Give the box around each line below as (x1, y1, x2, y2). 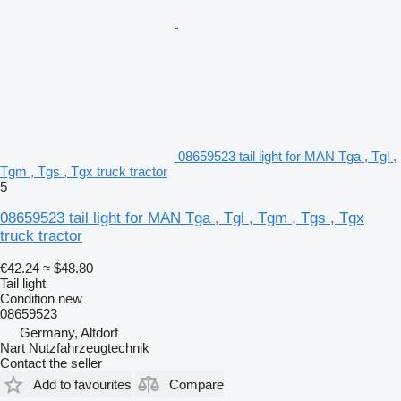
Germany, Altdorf (20, 325, 118, 341)
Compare (169, 376, 224, 392)
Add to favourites (33, 376, 132, 392)
